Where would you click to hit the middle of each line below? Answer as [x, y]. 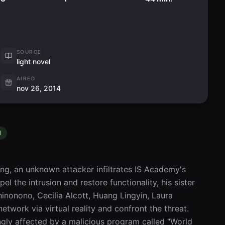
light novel [33, 62]
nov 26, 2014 [39, 88]
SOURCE [29, 52]
